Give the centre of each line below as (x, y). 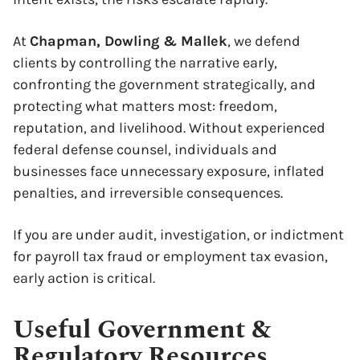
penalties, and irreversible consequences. (148, 193)
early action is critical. (84, 278)
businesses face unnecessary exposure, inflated (169, 171)
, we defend (264, 41)
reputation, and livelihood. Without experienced (169, 128)
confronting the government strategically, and (164, 84)
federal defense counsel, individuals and (145, 149)
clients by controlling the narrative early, (145, 63)
